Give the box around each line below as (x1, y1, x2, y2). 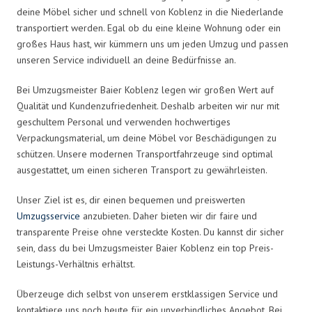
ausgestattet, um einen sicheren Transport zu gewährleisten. (17, 163, 267, 176)
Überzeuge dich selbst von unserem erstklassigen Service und (17, 287, 278, 300)
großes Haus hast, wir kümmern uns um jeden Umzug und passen (17, 37, 288, 50)
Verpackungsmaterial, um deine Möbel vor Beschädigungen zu (17, 131, 276, 144)
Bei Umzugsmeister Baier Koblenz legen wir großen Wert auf (17, 83, 274, 96)
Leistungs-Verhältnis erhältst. (17, 257, 135, 270)
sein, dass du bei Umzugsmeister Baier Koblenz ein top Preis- (17, 241, 274, 254)
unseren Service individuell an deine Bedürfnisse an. (17, 53, 236, 66)
